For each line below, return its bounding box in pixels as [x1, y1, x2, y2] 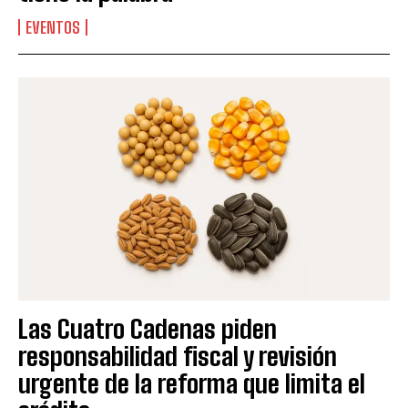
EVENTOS [25, 17, 80, 38]
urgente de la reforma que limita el [18, 367, 365, 399]
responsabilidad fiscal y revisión [18, 340, 337, 372]
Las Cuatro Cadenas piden [18, 312, 277, 344]
